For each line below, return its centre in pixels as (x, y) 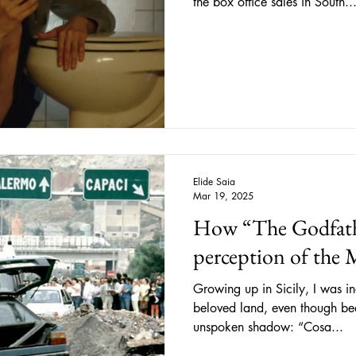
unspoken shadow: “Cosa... (268, 327)
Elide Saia (214, 181)
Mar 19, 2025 (223, 195)
